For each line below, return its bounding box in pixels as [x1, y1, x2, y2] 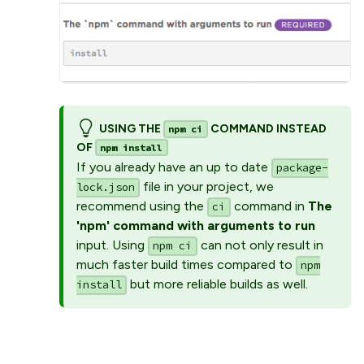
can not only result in [197, 237, 323, 253]
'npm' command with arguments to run [76, 218, 315, 234]
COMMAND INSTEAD [207, 121, 327, 136]
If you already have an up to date [76, 159, 271, 175]
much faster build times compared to [76, 257, 296, 273]
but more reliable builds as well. [127, 276, 309, 292]
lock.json [76, 180, 135, 195]
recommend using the [76, 198, 207, 214]
